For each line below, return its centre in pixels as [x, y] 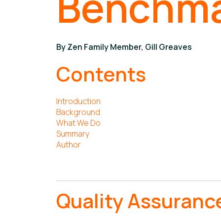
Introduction [78, 101]
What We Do [78, 123]
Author [69, 145]
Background [78, 112]
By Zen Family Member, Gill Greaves [124, 47]
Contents [101, 74]
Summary [73, 134]
